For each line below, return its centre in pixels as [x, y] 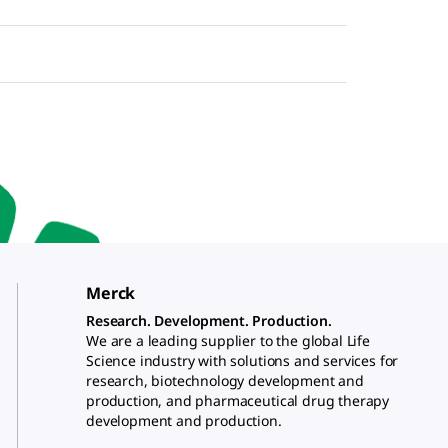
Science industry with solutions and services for [242, 360]
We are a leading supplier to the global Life [228, 340]
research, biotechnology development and [225, 380]
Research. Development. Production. [209, 320]
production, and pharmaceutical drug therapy [238, 400]
